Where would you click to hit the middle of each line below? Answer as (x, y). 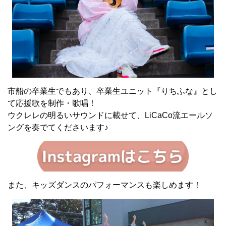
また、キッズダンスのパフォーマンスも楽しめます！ (104, 185)
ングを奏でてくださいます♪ (58, 128)
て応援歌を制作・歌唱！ (52, 103)
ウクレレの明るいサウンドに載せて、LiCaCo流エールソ (110, 116)
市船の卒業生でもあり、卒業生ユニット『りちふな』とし (112, 91)
